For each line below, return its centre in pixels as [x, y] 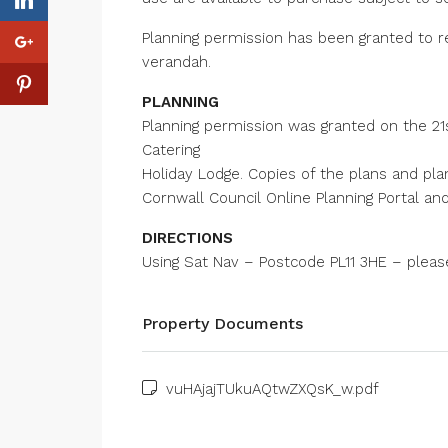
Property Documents [222, 323]
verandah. [176, 62]
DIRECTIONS [187, 238]
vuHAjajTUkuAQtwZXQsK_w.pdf [270, 389]
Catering [171, 150]
